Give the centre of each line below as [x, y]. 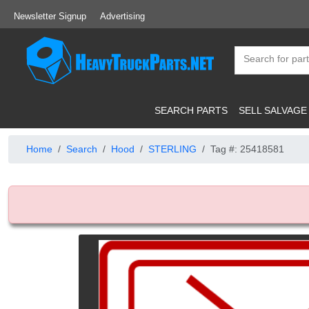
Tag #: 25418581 [247, 149]
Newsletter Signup [50, 16]
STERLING [172, 149]
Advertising [122, 16]
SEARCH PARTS [191, 110]
